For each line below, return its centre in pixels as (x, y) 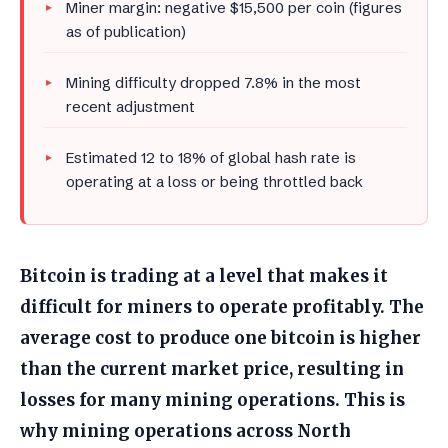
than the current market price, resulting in (212, 369)
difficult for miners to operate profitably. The (222, 307)
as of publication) (126, 32)
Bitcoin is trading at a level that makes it (204, 276)
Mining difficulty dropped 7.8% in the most (213, 83)
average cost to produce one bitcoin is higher (220, 338)
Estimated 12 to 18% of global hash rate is (211, 158)
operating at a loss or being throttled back (214, 182)
